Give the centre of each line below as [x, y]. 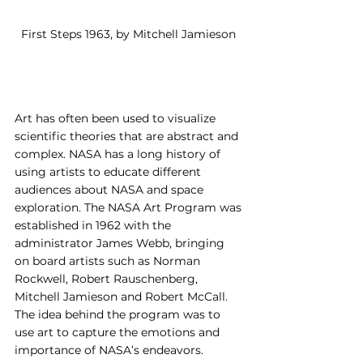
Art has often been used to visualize [117, 119]
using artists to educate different [109, 172]
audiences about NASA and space [111, 190]
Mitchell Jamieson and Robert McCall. [123, 297]
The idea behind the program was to [119, 315]
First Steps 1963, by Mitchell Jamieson [130, 34]
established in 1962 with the [94, 226]
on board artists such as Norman [109, 261]
